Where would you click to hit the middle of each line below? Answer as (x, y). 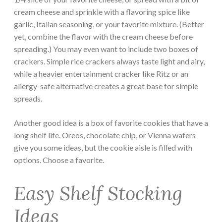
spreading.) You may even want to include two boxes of (106, 49)
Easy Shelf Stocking (98, 194)
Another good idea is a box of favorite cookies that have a (111, 123)
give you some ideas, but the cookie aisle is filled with (103, 148)
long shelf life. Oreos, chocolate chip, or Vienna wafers (105, 135)
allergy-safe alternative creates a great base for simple (106, 86)
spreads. (28, 99)
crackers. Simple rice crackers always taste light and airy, (109, 61)
